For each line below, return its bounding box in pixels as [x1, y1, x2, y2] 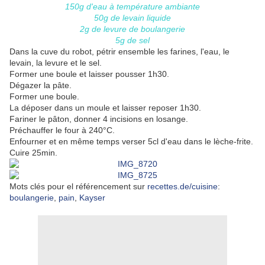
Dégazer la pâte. [9, 80, 72, 91]
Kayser [79, 193, 105, 203]
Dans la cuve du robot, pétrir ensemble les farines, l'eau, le [9, 47, 230, 57]
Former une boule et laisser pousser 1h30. [9, 69, 169, 79]
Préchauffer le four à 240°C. [9, 125, 115, 135]
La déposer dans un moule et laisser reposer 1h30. [9, 103, 201, 113]
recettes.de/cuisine [147, 182, 218, 192]
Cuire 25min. [9, 148, 57, 158]
